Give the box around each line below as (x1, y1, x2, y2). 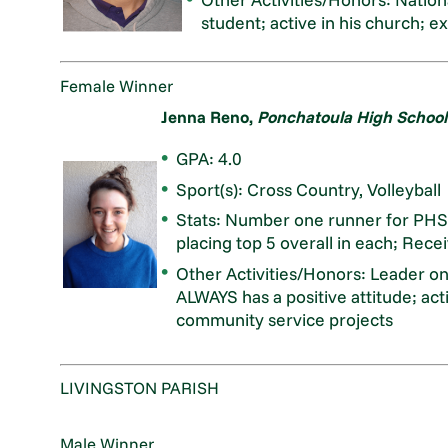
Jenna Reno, (161, 105, 258, 127)
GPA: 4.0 (176, 147, 243, 170)
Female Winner (60, 74, 174, 96)
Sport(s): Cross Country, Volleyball (176, 177, 442, 200)
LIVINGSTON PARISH (60, 376, 220, 398)
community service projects (176, 307, 394, 330)
